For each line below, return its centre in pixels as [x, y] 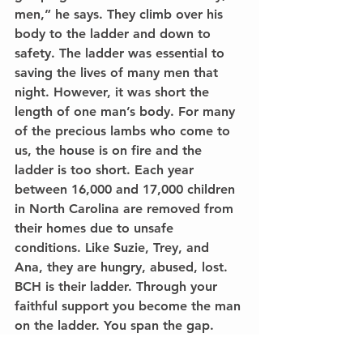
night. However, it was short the [114, 92]
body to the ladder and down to [115, 33]
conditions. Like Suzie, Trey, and [114, 247]
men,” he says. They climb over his [121, 14]
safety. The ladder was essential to [122, 53]
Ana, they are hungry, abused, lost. [123, 267]
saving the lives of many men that [118, 72]
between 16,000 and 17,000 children [127, 189]
